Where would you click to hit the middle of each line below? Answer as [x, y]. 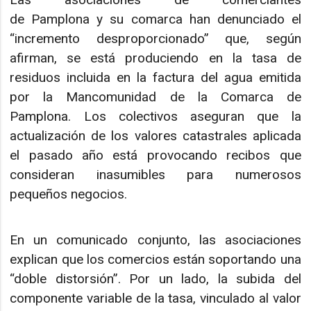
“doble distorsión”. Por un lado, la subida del [155, 279]
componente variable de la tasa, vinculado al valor [155, 299]
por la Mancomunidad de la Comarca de [155, 96]
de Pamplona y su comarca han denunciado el [155, 19]
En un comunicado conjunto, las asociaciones [155, 240]
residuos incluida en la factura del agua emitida [155, 77]
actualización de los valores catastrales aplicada [155, 135]
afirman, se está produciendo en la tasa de [155, 58]
